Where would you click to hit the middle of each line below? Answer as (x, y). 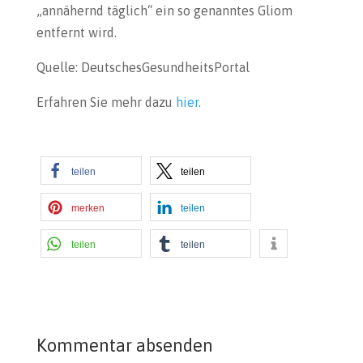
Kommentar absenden (124, 345)
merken (88, 208)
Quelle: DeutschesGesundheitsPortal (143, 67)
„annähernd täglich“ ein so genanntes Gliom (164, 11)
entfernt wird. (76, 32)
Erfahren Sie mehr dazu (106, 102)
